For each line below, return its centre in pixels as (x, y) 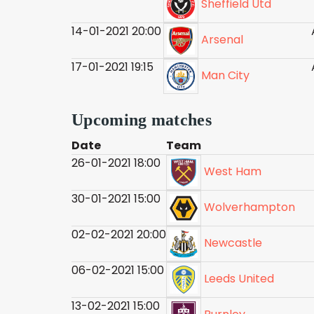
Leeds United (239, 279)
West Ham (233, 172)
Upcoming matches (142, 120)
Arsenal (222, 40)
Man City (225, 76)
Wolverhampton (250, 207)
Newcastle (233, 243)
